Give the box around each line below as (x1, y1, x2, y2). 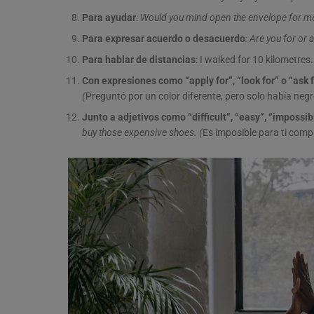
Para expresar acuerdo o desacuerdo (82, 33, 245, 44)
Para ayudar (82, 12, 136, 23)
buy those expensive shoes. (82, 127, 199, 138)
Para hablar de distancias (82, 54, 196, 65)
